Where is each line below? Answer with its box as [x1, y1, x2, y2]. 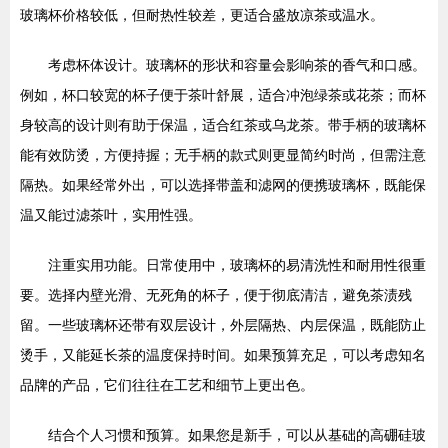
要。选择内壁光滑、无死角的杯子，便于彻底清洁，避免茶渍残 [20, 287, 412, 303]
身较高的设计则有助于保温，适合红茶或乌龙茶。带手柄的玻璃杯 [20, 117, 426, 133]
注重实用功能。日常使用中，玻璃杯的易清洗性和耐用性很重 [48, 257, 426, 273]
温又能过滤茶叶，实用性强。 [20, 207, 202, 223]
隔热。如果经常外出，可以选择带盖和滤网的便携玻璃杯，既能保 [20, 177, 426, 193]
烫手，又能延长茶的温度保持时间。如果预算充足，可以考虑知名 [20, 347, 426, 363]
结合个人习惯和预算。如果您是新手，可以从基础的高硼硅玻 [48, 427, 426, 443]
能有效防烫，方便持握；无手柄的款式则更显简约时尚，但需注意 [20, 147, 426, 163]
